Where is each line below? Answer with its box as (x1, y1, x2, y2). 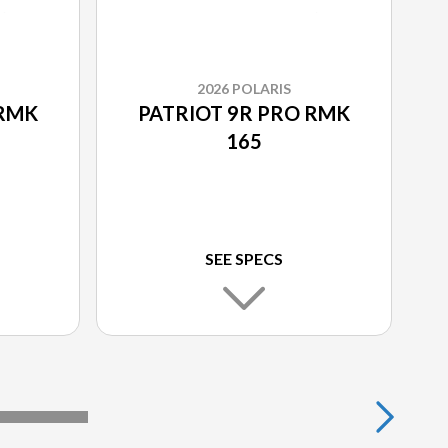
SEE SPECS (205, 249, 283, 269)
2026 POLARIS (197, 80, 291, 98)
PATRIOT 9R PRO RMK (138, 101, 350, 126)
